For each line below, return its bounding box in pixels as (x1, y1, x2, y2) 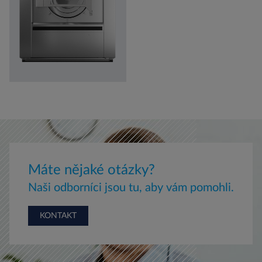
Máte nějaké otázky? (28, 163, 155, 177)
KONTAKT (40, 212, 77, 220)
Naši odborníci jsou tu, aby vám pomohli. (28, 182, 234, 194)
